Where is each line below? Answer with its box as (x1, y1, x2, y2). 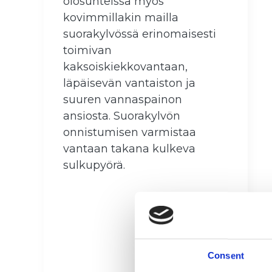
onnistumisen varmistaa (63, 126, 196, 140)
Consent (208, 250, 244, 261)
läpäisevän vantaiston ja (63, 76, 195, 90)
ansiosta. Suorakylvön (63, 109, 180, 123)
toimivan (63, 44, 112, 58)
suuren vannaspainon (63, 93, 182, 107)
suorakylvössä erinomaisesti (63, 27, 216, 41)
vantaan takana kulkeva (63, 142, 195, 156)
